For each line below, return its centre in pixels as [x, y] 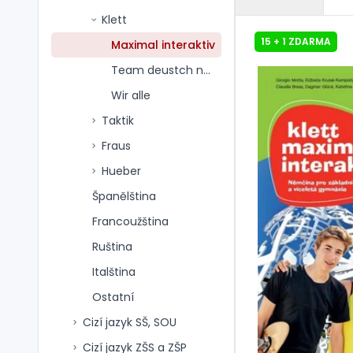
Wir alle [131, 95]
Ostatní [113, 297]
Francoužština [130, 221]
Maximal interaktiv [163, 45]
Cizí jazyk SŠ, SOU [130, 322]
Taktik [118, 121]
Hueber [121, 171]
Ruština [112, 247]
